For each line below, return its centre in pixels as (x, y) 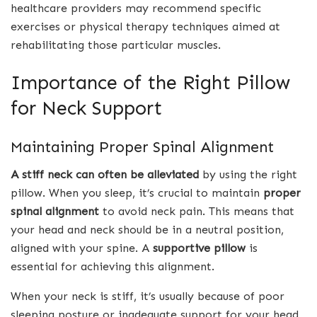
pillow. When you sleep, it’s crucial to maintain (137, 192)
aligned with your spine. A (82, 248)
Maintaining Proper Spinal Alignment (142, 148)
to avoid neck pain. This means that (197, 211)
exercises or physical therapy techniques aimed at (145, 26)
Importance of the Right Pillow (150, 83)
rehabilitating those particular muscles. (116, 45)
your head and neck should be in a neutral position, (147, 229)
